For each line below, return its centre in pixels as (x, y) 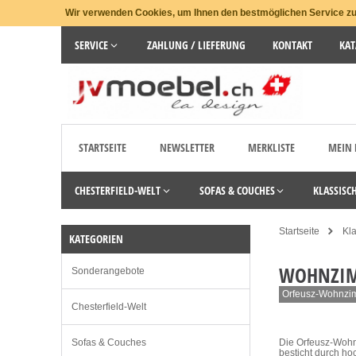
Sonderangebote (108, 271)
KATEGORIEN (96, 239)
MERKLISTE (271, 148)
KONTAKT (292, 45)
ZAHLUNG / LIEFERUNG (196, 45)
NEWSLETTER (187, 148)
